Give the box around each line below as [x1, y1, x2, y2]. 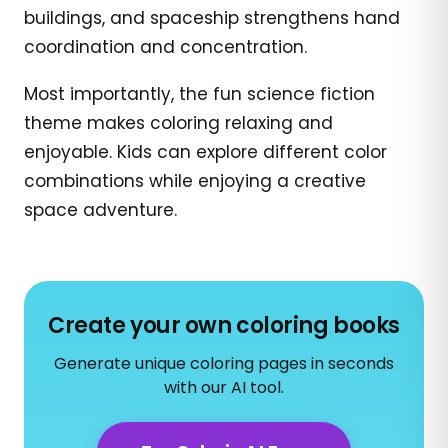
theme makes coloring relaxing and [24, 110, 333, 135]
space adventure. [24, 197, 177, 222]
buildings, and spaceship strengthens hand [24, 5, 400, 30]
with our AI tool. [164, 375, 284, 399]
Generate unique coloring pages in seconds [54, 351, 394, 375]
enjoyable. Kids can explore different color [24, 139, 387, 164]
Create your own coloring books [48, 309, 400, 341]
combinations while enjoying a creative [24, 168, 366, 193]
